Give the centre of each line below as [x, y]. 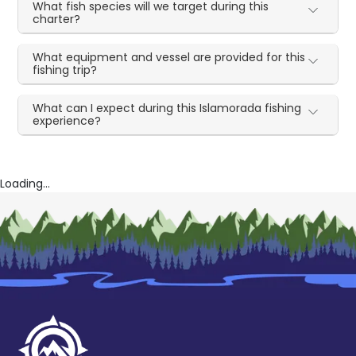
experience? [67, 120]
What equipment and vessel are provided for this [169, 57]
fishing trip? [65, 70]
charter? [57, 19]
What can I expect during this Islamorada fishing [167, 108]
